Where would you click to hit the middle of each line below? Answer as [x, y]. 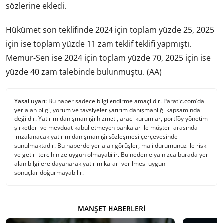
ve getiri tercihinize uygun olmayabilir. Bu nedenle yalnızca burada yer [111, 154]
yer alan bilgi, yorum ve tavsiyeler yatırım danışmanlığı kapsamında [107, 110]
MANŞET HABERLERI [111, 208]
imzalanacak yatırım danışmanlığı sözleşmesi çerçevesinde [96, 136]
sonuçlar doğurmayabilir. [49, 172]
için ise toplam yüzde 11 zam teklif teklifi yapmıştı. [99, 44]
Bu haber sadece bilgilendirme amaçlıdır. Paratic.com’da [125, 101]
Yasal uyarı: [31, 101]
